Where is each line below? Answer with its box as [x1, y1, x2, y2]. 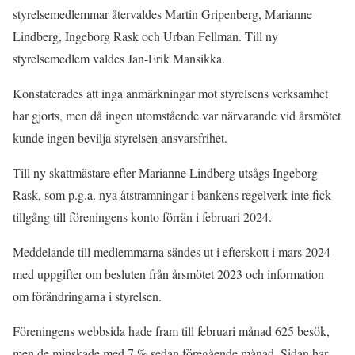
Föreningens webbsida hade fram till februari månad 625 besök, [13, 323, 330, 339]
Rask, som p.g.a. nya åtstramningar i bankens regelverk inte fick [13, 186, 331, 203]
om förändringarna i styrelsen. [13, 288, 162, 304]
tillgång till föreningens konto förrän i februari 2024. [13, 208, 272, 225]
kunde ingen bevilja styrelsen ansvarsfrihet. [13, 129, 227, 146]
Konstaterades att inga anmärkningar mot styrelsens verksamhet [13, 85, 328, 101]
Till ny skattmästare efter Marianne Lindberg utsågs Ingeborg [13, 164, 318, 181]
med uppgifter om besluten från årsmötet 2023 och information [13, 265, 324, 282]
